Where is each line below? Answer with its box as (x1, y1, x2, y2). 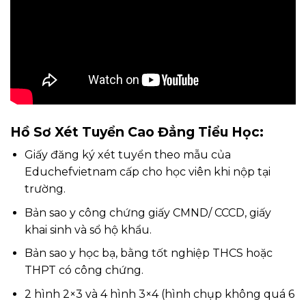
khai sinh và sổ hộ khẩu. (24, 223, 152, 236)
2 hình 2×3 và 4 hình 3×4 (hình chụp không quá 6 (24, 287, 294, 301)
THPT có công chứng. (24, 264, 143, 277)
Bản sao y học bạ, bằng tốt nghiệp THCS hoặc (24, 247, 273, 260)
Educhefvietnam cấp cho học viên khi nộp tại (24, 165, 270, 179)
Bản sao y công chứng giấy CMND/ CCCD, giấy (24, 206, 271, 219)
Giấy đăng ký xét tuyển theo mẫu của (24, 148, 231, 162)
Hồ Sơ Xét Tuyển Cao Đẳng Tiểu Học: (10, 123, 264, 140)
